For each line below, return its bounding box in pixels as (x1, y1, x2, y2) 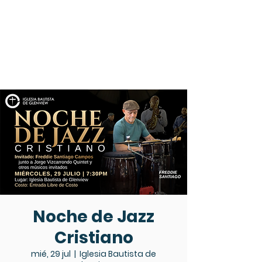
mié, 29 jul (31, 248, 71, 260)
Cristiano (54, 226, 133, 249)
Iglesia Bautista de (80, 248, 156, 260)
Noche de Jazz (33, 205, 154, 228)
